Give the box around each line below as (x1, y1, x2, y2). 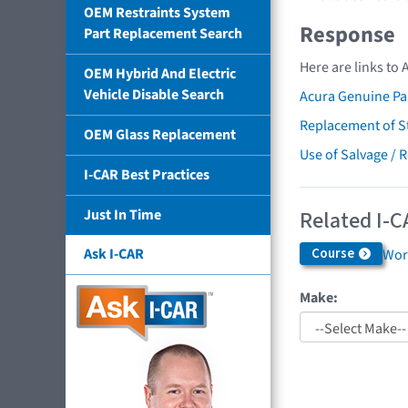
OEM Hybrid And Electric (84, 63, 236, 84)
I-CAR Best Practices (84, 164, 209, 185)
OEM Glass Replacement (84, 124, 236, 145)
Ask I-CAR (84, 243, 144, 264)
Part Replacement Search (84, 23, 242, 44)
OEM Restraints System (84, 2, 230, 23)
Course (311, 244, 357, 264)
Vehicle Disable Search (84, 84, 224, 105)
